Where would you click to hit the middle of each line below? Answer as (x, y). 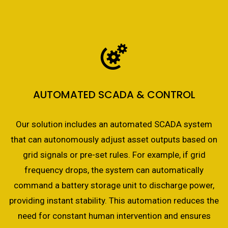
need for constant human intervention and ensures (114, 216)
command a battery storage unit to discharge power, (114, 185)
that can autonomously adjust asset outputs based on (114, 139)
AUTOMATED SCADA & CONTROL (114, 95)
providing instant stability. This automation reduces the (114, 201)
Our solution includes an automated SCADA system (114, 124)
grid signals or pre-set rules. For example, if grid (114, 155)
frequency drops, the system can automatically (114, 170)
